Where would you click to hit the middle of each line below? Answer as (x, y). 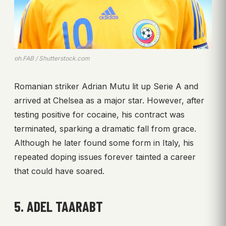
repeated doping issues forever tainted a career (105, 157)
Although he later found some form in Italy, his (104, 143)
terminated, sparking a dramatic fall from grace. (105, 129)
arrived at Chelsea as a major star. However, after (109, 101)
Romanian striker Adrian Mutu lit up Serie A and (106, 87)
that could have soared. (59, 171)
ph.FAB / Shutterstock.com (52, 59)
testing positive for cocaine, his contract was (99, 115)
